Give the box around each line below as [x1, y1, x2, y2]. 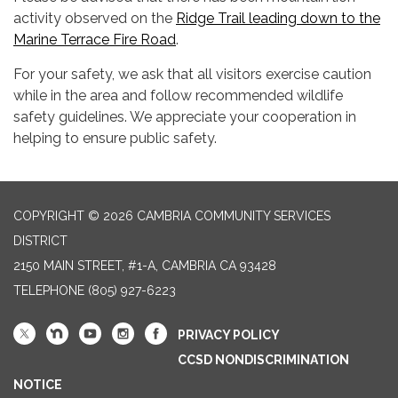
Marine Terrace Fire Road [13, 31, 176, 49]
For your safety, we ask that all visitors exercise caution [13, 66, 371, 84]
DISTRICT [13, 234, 68, 249]
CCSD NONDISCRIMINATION [178, 353, 349, 368]
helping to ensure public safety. [13, 130, 217, 147]
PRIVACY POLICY [178, 328, 280, 343]
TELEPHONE [13, 283, 84, 298]
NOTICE [13, 378, 62, 393]
